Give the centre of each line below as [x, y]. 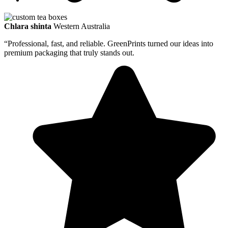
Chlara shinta [28, 26]
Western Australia [82, 26]
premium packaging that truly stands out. [69, 53]
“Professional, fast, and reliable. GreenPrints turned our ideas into [109, 44]
